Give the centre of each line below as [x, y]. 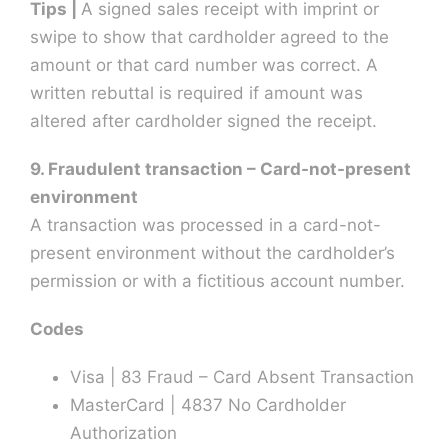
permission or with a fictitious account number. [217, 280]
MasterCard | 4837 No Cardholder [207, 404]
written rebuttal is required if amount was [196, 92]
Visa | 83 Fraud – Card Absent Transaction [241, 376]
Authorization [123, 432]
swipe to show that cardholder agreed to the [209, 36]
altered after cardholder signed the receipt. [203, 120]
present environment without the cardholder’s [212, 252]
